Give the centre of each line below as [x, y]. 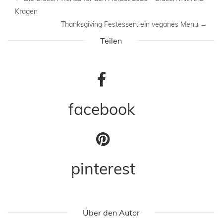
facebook [102, 109]
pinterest [103, 168]
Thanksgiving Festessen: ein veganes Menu [131, 24]
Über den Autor [111, 212]
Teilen [111, 40]
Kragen [26, 11]
